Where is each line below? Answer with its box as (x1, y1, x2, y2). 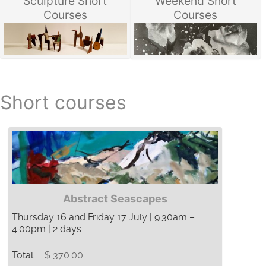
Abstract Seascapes (63, 192, 167, 205)
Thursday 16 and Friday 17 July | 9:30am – (12, 211, 195, 223)
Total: (12, 249, 37, 261)
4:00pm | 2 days (12, 223, 81, 235)
